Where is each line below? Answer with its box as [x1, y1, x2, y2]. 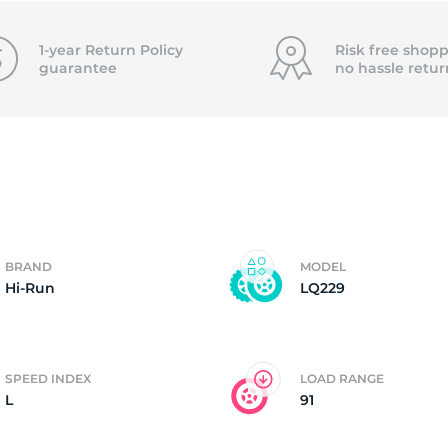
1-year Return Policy [38, 41, 183, 59]
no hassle [334, 59, 408, 77]
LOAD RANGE [300, 371, 384, 386]
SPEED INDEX [5, 371, 91, 386]
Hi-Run [5, 279, 55, 297]
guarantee [38, 59, 117, 77]
